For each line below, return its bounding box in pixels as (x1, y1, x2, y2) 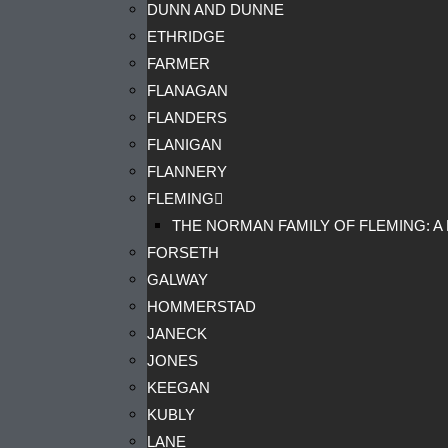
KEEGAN (147, 379, 210, 396)
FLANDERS (147, 109, 227, 126)
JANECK (147, 325, 207, 342)
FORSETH (147, 244, 219, 261)
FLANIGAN (147, 136, 222, 153)
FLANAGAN (147, 82, 228, 99)
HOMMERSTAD (147, 298, 256, 315)
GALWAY (147, 271, 208, 288)
